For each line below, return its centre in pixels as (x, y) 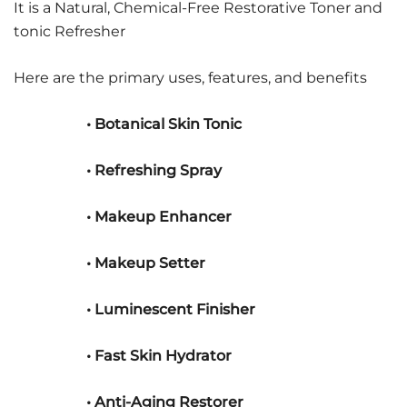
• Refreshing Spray (154, 170)
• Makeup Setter (146, 263)
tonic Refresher (69, 31)
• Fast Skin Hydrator (159, 355)
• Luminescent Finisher (171, 309)
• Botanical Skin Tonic (164, 124)
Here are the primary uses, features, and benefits (190, 77)
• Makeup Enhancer (159, 216)
